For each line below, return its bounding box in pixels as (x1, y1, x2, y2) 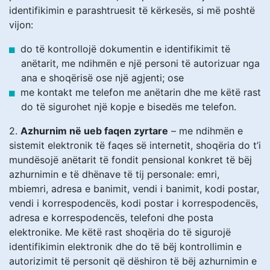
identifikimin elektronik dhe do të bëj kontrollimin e (9, 240, 242, 253)
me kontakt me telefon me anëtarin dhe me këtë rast (20, 86, 261, 98)
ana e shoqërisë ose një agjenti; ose (21, 71, 184, 84)
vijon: (9, 18, 33, 31)
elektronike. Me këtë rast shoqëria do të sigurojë (9, 225, 231, 238)
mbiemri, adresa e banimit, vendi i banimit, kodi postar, (9, 182, 259, 195)
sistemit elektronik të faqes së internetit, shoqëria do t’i (9, 139, 261, 151)
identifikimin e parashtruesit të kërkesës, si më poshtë (9, 4, 255, 16)
